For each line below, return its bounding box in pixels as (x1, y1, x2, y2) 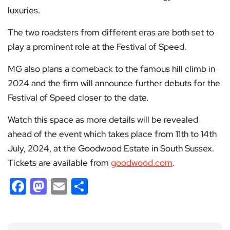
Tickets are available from (8, 157, 111, 169)
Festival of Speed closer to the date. (8, 92, 148, 104)
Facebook (26, 175, 100, 198)
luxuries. (8, 5, 40, 16)
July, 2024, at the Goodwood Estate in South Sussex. (8, 143, 214, 155)
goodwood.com (111, 157, 172, 169)
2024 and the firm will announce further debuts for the (8, 78, 220, 89)
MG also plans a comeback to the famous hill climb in (8, 63, 215, 75)
